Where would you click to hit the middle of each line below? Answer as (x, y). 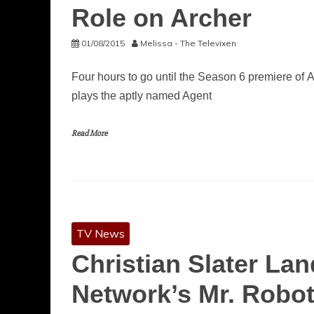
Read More (89, 134)
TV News (101, 233)
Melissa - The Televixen (188, 43)
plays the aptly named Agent (142, 96)
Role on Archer (162, 18)
